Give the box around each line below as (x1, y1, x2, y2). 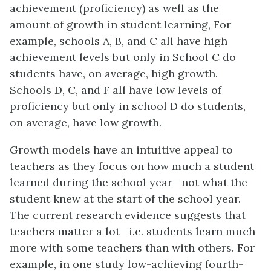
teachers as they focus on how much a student (10, 159, 254, 174)
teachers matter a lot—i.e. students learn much (10, 224, 255, 239)
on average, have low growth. (10, 116, 162, 130)
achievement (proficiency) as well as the (10, 1, 219, 16)
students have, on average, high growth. (10, 67, 218, 81)
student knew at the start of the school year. (10, 192, 241, 206)
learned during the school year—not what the (10, 175, 247, 190)
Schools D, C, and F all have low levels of (10, 83, 221, 97)
